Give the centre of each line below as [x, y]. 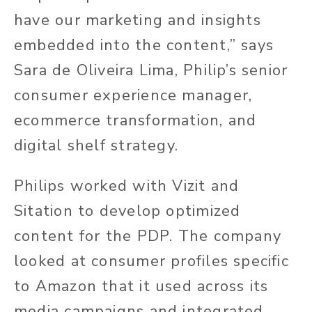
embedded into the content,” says [144, 45]
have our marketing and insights [138, 20]
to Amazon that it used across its [141, 286]
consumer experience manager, [133, 95]
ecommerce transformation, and [135, 120]
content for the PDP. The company [148, 236]
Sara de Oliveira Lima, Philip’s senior [151, 70]
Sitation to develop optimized [127, 211]
